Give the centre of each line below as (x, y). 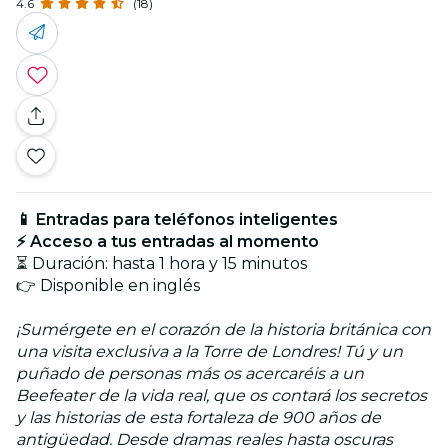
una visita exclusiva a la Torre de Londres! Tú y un (209, 351)
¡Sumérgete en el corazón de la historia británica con (223, 329)
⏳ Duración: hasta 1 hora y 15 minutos (161, 263)
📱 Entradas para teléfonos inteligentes (177, 219)
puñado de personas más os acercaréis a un (190, 373)
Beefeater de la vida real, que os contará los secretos (221, 395)
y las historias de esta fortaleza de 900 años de (198, 417)
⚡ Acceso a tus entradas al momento (167, 241)
